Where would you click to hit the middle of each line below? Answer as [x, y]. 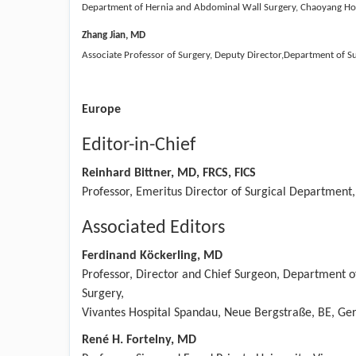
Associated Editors [153, 228]
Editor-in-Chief [139, 145]
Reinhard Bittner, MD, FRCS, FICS [169, 173]
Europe [101, 109]
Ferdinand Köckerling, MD [152, 255]
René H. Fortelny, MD [139, 340]
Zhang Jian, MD [114, 35]
